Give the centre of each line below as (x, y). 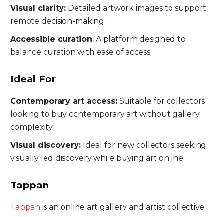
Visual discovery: (45, 145)
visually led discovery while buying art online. (97, 158)
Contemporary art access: (63, 101)
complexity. (32, 127)
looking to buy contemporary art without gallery (105, 114)
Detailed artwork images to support (136, 8)
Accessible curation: (52, 39)
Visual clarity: (38, 8)
